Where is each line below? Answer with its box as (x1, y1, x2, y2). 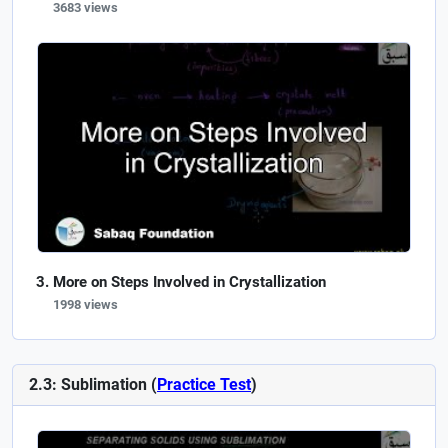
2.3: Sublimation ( (29, 375, 157, 395)
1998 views (53, 297, 118, 313)
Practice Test (157, 375, 251, 395)
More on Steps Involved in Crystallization (53, 273, 326, 292)
